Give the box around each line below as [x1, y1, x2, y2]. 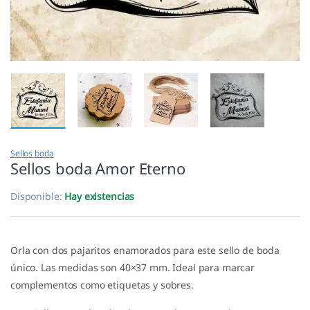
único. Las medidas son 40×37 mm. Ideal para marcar [10, 261, 255, 275]
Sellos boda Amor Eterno [10, 158, 185, 179]
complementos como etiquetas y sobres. [10, 278, 194, 292]
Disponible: [10, 190, 65, 203]
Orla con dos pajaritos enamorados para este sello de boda [10, 244, 280, 257]
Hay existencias [64, 190, 135, 203]
